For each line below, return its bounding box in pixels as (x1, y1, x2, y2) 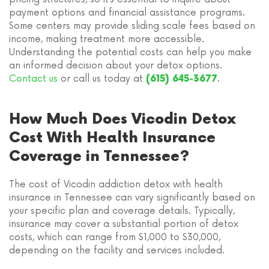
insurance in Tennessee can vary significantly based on (9, 192, 255, 204)
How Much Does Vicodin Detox (9, 110, 236, 128)
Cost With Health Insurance (9, 129, 216, 147)
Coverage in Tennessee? (9, 148, 189, 166)
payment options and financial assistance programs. (9, 7, 245, 19)
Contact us (9, 73, 58, 85)
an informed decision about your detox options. (9, 60, 222, 71)
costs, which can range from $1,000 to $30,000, (9, 232, 220, 243)
